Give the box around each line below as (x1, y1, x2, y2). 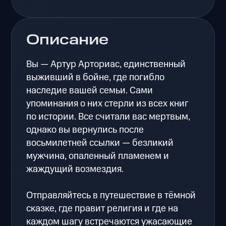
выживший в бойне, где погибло (26, 70, 165, 84)
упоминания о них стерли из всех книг (26, 96, 189, 110)
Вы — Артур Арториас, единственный (26, 57, 186, 71)
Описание (26, 30, 109, 50)
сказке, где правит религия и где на (26, 201, 179, 215)
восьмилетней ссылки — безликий (26, 136, 174, 150)
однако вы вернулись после (26, 123, 144, 137)
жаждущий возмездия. (26, 162, 124, 176)
